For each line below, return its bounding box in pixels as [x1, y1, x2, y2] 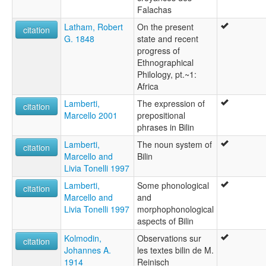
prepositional [137, 109, 185, 122]
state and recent [137, 33, 198, 45]
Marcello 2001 [64, 109, 118, 122]
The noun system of [137, 138, 212, 151]
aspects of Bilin [137, 215, 194, 227]
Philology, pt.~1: [137, 68, 197, 81]
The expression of [137, 97, 205, 110]
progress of [137, 45, 180, 57]
